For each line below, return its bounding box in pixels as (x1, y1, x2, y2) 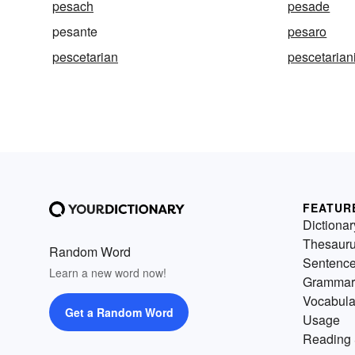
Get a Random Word (64, 304, 174, 321)
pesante (52, 22, 97, 41)
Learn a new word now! (49, 265, 166, 281)
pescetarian (52, 48, 118, 67)
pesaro (288, 22, 327, 41)
